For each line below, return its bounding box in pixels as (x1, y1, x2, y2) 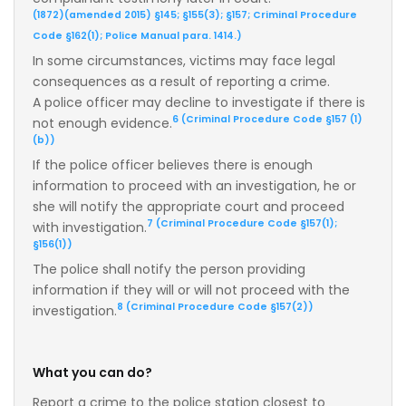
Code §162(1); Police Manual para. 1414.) (33, 29, 242, 43)
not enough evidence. (33, 113, 172, 132)
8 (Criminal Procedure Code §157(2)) (117, 300, 314, 314)
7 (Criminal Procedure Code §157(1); (147, 217, 337, 231)
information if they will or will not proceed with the (33, 280, 350, 299)
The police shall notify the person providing (33, 259, 305, 278)
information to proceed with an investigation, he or (33, 176, 356, 195)
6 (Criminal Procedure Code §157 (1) (172, 112, 362, 127)
